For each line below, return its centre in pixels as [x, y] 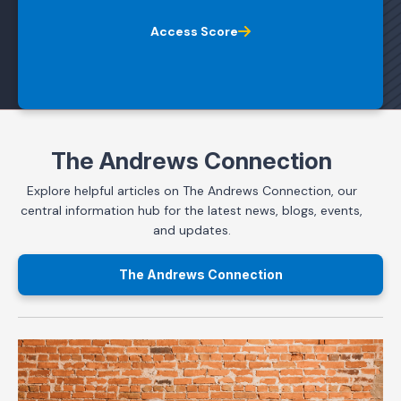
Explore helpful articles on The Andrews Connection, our [192, 191]
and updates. [192, 230]
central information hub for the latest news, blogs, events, [192, 211]
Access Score [194, 32]
